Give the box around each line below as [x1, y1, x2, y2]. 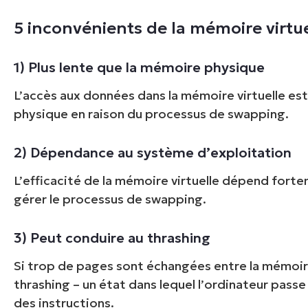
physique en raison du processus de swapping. [14, 105, 289, 122]
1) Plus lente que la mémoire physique [14, 58, 265, 76]
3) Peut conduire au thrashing [14, 228, 211, 247]
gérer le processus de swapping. [14, 190, 207, 207]
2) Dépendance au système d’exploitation [14, 143, 292, 162]
